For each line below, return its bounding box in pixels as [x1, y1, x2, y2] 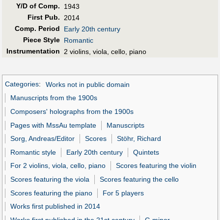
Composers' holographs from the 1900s [10, 107, 134, 115]
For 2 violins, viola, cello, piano [10, 162, 106, 170]
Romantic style [10, 148, 56, 156]
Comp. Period [14, 24, 60, 32]
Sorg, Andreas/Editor [10, 135, 75, 143]
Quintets [133, 148, 160, 156]
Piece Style [23, 35, 60, 44]
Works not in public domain [45, 80, 130, 88]
